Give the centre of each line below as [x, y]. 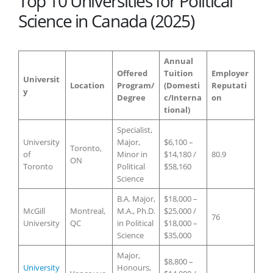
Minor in [132, 154]
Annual [178, 61]
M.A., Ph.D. [136, 211]
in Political [135, 223]
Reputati [229, 85]
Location [87, 85]
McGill [34, 211]
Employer [230, 73]
